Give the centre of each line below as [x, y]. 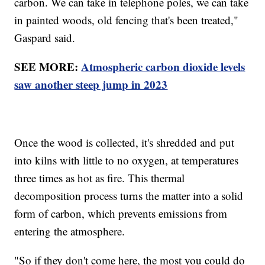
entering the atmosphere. [70, 231]
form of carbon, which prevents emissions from [121, 213]
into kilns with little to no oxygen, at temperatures [127, 160]
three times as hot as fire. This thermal [100, 177]
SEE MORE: [48, 66]
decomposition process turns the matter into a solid [129, 195]
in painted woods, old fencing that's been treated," [127, 20]
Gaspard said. [45, 37]
